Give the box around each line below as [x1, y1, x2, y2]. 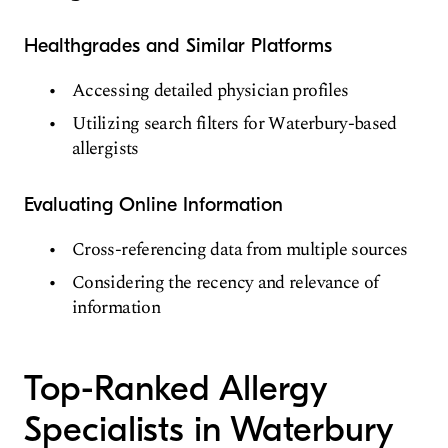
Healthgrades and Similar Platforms [24, 34, 332, 58]
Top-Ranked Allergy [24, 368, 326, 410]
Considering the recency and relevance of [72, 269, 379, 297]
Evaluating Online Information [24, 193, 283, 217]
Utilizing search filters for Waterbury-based [72, 110, 397, 138]
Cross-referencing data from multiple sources [72, 236, 408, 264]
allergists [72, 135, 139, 163]
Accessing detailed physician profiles [72, 77, 349, 105]
